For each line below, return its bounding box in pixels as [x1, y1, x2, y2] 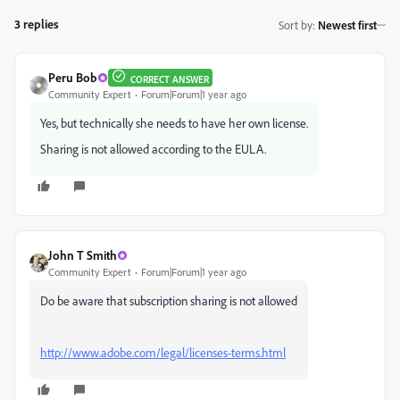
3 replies [14, 16, 59, 31]
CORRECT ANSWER [130, 72, 209, 86]
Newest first [318, 17, 377, 32]
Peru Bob [48, 70, 97, 85]
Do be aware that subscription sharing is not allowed [40, 293, 297, 308]
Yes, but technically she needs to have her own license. [40, 115, 308, 130]
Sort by [279, 17, 312, 32]
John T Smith [48, 247, 117, 262]
